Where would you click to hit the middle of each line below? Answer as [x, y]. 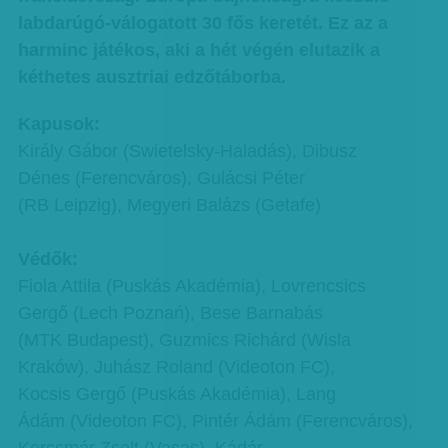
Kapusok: [58, 124]
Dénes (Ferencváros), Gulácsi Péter [161, 178]
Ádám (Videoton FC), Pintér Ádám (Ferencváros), [215, 421]
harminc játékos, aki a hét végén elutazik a [198, 50]
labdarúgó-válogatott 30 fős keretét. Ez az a [202, 23]
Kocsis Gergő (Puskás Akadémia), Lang [176, 394]
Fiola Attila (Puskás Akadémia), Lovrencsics [191, 286]
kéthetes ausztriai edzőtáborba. [151, 77]
